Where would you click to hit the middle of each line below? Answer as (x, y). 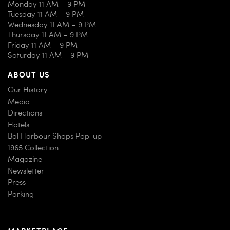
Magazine (25, 159)
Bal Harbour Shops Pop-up (55, 136)
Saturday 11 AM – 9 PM (48, 55)
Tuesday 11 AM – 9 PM (46, 14)
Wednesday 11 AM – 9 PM (52, 24)
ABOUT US (29, 74)
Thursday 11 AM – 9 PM (48, 34)
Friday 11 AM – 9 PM (43, 44)
